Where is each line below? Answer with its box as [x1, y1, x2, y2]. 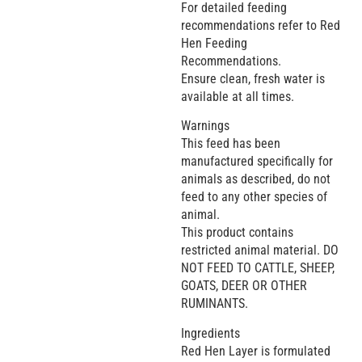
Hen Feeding [181, 35, 247, 51]
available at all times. [181, 88, 294, 104]
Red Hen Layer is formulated [181, 343, 330, 359]
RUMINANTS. [181, 296, 248, 312]
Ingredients [181, 325, 240, 341]
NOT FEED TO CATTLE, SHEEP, [181, 260, 335, 276]
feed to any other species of [181, 189, 327, 205]
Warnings [181, 118, 229, 134]
